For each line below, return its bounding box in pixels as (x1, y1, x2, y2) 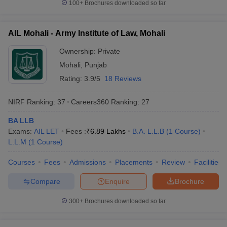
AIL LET (34, 127, 59, 135)
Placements (115, 158, 153, 166)
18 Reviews (104, 74, 141, 83)
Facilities (194, 158, 222, 166)
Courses (8, 158, 35, 166)
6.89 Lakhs (90, 127, 126, 135)
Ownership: (59, 47, 98, 55)
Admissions (69, 158, 106, 166)
